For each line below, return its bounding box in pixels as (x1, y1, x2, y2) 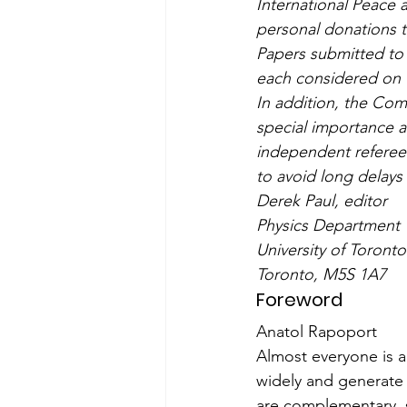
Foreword (256, 287, 342, 313)
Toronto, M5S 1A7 (256, 264, 386, 284)
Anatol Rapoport (256, 322, 377, 342)
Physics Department (256, 215, 400, 235)
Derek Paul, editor (256, 191, 387, 211)
